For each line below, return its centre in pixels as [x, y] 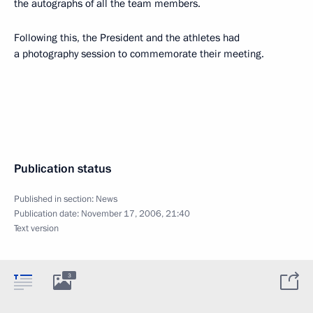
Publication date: [48, 213]
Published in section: [55, 199]
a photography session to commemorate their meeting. [139, 53]
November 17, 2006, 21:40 [136, 213]
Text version [36, 228]
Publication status [63, 168]
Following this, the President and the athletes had [127, 37]
